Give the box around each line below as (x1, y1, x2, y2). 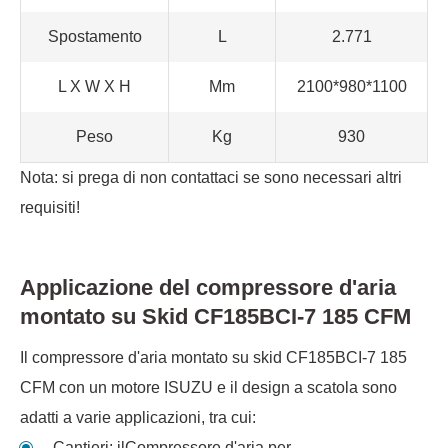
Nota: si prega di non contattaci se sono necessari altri (20, 168, 402, 186)
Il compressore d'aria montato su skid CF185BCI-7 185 (20, 348, 407, 366)
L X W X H (58, 77, 131, 95)
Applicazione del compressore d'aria (20, 274, 396, 300)
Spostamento (47, 27, 142, 45)
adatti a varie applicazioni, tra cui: (20, 408, 256, 426)
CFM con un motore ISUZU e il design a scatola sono (20, 378, 397, 396)
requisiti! (20, 198, 80, 216)
